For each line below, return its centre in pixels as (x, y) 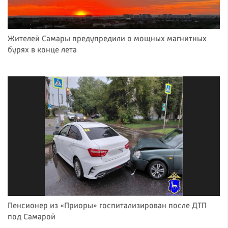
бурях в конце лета (42, 50)
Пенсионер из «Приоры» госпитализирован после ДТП (107, 206)
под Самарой (32, 217)
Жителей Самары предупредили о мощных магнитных (107, 39)
